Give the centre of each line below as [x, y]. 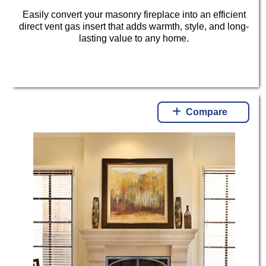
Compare [207, 112]
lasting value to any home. [134, 38]
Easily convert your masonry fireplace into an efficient [134, 14]
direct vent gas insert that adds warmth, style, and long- [134, 26]
